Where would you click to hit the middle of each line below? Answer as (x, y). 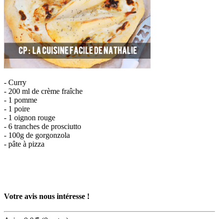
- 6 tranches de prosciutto (43, 126)
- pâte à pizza (24, 144)
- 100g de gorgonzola (37, 135)
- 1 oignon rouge (30, 117)
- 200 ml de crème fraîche (43, 91)
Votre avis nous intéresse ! (47, 197)
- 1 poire (17, 109)
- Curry (15, 82)
